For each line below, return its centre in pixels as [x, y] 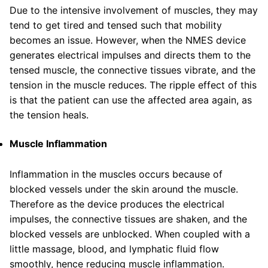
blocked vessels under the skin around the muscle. [124, 189]
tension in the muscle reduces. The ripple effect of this [133, 85]
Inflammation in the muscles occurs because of [116, 174]
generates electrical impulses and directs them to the [130, 55]
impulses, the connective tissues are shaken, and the [128, 219]
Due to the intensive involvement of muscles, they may [134, 10]
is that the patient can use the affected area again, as [131, 100]
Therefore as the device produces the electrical [117, 204]
